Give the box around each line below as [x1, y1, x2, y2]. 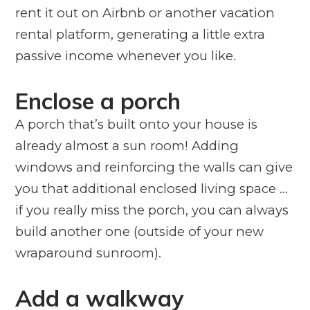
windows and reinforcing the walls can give [15, 158, 293, 175]
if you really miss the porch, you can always [15, 201, 289, 218]
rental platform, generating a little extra [15, 26, 265, 42]
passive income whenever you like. [15, 47, 236, 64]
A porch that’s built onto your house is [15, 116, 257, 132]
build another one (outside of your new [15, 223, 264, 239]
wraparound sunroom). [15, 244, 161, 261]
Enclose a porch [15, 86, 181, 115]
